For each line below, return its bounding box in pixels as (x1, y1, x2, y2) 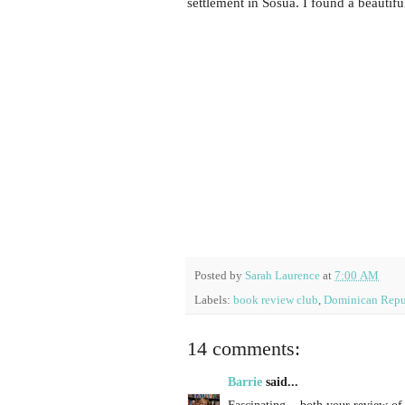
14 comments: (187, 336, 300, 360)
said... (262, 374, 298, 389)
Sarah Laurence (245, 268, 320, 282)
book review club (233, 293, 318, 306)
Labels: (194, 293, 233, 306)
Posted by (194, 268, 245, 282)
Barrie (228, 374, 262, 389)
